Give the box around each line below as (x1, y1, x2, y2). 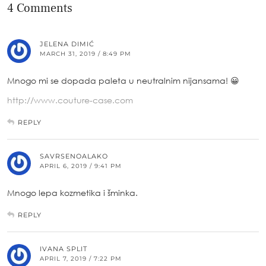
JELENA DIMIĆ (40, 39, 94, 48)
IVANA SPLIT (40, 244, 87, 253)
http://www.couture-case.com (7, 94, 133, 105)
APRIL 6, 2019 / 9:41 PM (40, 161, 122, 170)
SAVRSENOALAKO (40, 151, 108, 160)
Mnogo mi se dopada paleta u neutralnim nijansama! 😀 (7, 75, 239, 85)
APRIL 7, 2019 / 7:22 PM (40, 254, 122, 262)
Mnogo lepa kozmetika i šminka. (7, 187, 138, 198)
